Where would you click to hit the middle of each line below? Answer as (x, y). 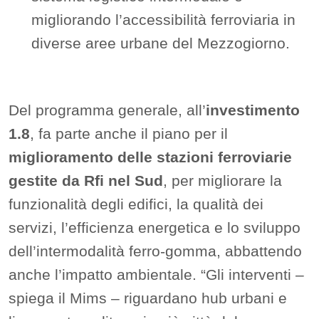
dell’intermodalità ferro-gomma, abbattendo (155, 251)
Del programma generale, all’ (107, 110)
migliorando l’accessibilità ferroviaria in (163, 20)
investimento (253, 110)
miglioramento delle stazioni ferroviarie (150, 157)
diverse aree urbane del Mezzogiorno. (161, 43)
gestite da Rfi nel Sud (86, 181)
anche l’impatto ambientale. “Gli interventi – (156, 275)
